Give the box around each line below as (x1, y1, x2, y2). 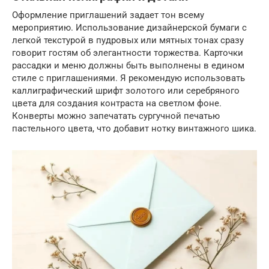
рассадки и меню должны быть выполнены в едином (12, 60, 244, 71)
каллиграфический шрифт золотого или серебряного (12, 85, 240, 97)
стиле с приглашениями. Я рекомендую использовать (12, 73, 245, 84)
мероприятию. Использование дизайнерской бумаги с (12, 22, 247, 34)
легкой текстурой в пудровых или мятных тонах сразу (12, 35, 244, 46)
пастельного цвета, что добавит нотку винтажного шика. (12, 123, 256, 134)
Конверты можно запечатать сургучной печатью (12, 110, 220, 122)
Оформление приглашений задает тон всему (12, 10, 204, 21)
